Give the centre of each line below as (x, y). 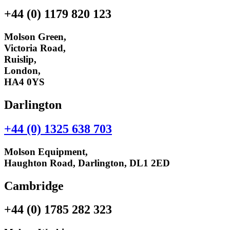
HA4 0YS (24, 82)
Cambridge (34, 186)
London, (22, 70)
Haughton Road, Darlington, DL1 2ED (87, 163)
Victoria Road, (35, 48)
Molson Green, (35, 36)
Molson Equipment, (46, 151)
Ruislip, (20, 59)
